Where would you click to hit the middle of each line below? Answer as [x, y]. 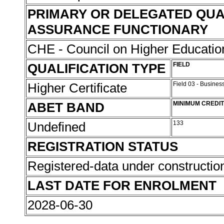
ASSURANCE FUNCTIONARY [118, 29]
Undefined [58, 127]
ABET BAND [66, 107]
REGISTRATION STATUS [103, 146]
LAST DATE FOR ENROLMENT [122, 185]
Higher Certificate [79, 88]
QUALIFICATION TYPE [96, 68]
